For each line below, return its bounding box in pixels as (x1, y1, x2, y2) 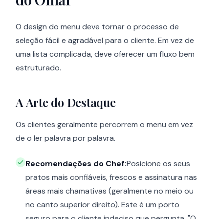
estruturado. (16, 63, 61, 73)
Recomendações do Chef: (25, 158, 127, 169)
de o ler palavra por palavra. (16, 133, 115, 144)
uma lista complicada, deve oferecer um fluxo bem (16, 49, 195, 60)
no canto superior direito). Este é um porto (25, 199, 179, 210)
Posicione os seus (127, 158, 190, 169)
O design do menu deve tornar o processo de (16, 22, 179, 32)
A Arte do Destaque (16, 94, 116, 110)
